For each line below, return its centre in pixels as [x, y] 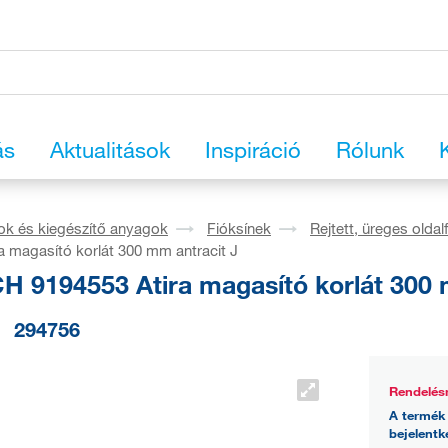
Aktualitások [110, 150]
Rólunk [370, 150]
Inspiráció [253, 150]
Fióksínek [239, 228]
